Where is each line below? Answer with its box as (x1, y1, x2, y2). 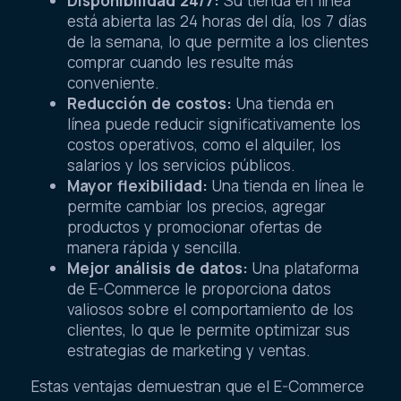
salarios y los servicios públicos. (67, 155, 295, 176)
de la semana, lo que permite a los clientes (67, 31, 369, 53)
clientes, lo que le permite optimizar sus (67, 320, 350, 341)
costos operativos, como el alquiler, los (67, 134, 341, 156)
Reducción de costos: (67, 93, 232, 115)
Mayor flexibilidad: (67, 175, 208, 197)
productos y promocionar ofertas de (67, 217, 322, 238)
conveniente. (67, 73, 159, 94)
